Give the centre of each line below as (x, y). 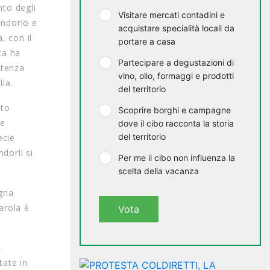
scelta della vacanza (159, 171)
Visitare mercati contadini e (171, 15)
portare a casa (147, 41)
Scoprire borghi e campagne (174, 110)
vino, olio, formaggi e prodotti (176, 76)
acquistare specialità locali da (176, 28)
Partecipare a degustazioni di (176, 62)
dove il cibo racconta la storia (176, 123)
